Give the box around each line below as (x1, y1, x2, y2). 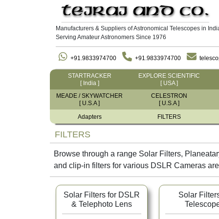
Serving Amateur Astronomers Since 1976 (56, 34, 166, 41)
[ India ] (80, 80, 99, 87)
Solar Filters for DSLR (64, 191, 140, 199)
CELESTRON (151, 92, 188, 100)
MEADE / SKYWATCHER (56, 92, 123, 100)
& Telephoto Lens (71, 200, 132, 209)
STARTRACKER (67, 72, 111, 80)
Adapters (77, 113, 102, 121)
